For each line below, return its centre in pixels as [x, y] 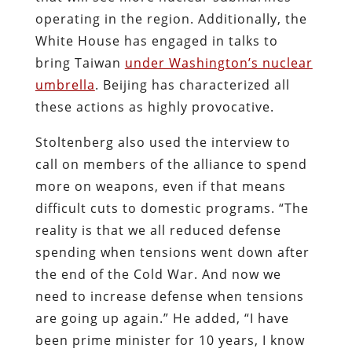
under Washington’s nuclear [218, 62]
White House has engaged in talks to [156, 40]
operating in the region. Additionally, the [171, 18]
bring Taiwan [80, 62]
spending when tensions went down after [172, 252]
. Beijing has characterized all [192, 84]
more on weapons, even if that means [160, 186]
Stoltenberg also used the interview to [163, 142]
